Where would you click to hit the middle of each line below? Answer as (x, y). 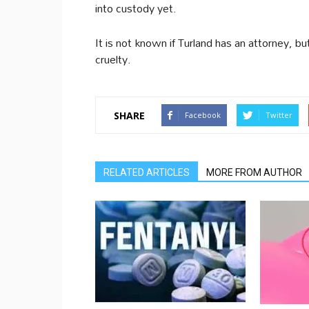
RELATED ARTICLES (147, 172)
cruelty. (113, 59)
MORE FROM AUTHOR (254, 172)
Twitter (279, 115)
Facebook (203, 115)
